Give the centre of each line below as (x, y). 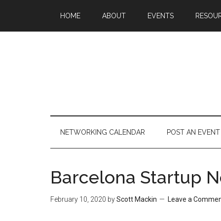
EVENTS (161, 16)
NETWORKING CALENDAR (103, 132)
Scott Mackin (137, 199)
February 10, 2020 (78, 199)
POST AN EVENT (193, 132)
